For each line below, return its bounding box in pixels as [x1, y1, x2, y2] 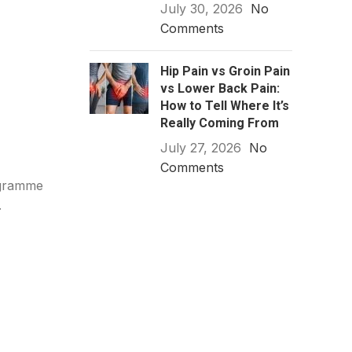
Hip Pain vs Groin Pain [159, 64, 290, 79]
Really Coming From [159, 115, 279, 130]
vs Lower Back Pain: [159, 81, 280, 96]
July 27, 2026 [159, 140, 241, 156]
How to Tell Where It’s [159, 98, 289, 113]
